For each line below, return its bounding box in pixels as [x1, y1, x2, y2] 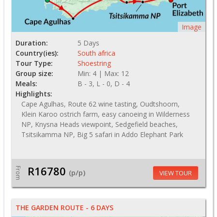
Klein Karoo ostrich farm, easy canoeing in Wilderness [21, 109, 190, 119]
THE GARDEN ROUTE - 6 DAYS [15, 203, 113, 213]
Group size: [15, 69, 53, 78]
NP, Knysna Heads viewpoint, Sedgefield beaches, [21, 120, 178, 129]
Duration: [15, 38, 48, 48]
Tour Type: [15, 59, 53, 68]
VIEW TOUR [159, 169, 192, 178]
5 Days [77, 38, 99, 48]
